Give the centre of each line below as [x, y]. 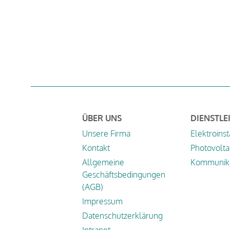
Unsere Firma [106, 133]
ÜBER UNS [102, 118]
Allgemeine [103, 162]
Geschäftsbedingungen [124, 174]
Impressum [102, 201]
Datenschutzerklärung [122, 215]
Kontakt [96, 148]
